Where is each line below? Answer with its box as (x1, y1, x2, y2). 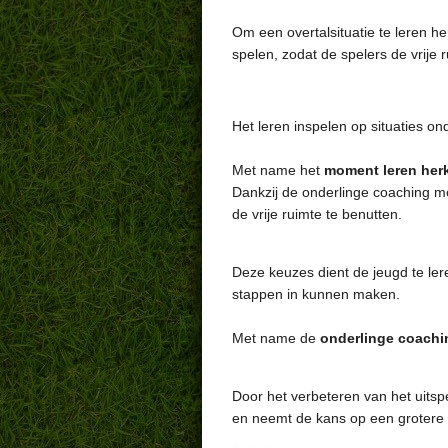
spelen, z (232, 46, 289, 63)
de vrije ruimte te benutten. (232, 206, 402, 223)
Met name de (232, 330, 320, 347)
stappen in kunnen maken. (232, 286, 400, 303)
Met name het (232, 162, 320, 179)
